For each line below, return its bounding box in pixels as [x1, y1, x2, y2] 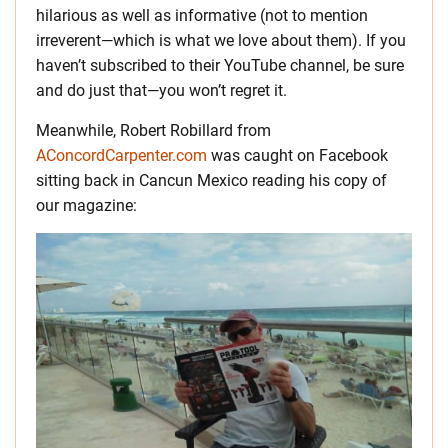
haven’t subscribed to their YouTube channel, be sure [36, 56, 404, 75]
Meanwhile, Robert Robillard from [36, 121, 271, 140]
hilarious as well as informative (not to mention [36, 6, 368, 25]
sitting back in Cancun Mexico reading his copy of [36, 171, 387, 190]
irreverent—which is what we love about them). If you [36, 31, 406, 50]
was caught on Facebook [207, 146, 388, 165]
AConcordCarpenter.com [36, 146, 207, 165]
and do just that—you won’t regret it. [36, 81, 287, 100]
